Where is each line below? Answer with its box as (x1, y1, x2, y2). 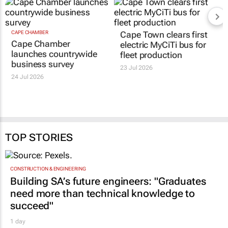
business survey (11, 59, 74, 69)
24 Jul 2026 (11, 73, 44, 80)
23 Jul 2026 (120, 64, 153, 71)
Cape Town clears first (120, 29, 208, 40)
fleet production (120, 49, 182, 60)
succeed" (10, 199, 54, 212)
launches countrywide (11, 48, 97, 59)
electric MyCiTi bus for (120, 39, 206, 50)
